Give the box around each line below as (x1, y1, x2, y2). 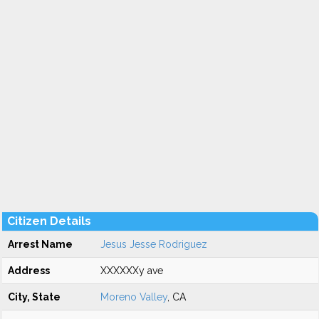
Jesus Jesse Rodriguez (100, 239, 207, 250)
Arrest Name (8, 239, 73, 250)
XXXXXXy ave (100, 265, 163, 276)
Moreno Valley (100, 291, 167, 303)
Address (8, 265, 50, 276)
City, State (8, 291, 61, 303)
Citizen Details (7, 214, 91, 228)
